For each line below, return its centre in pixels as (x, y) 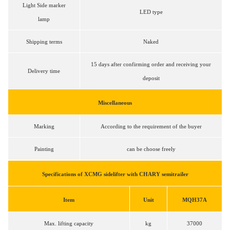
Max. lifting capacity (69, 224)
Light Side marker (44, 5)
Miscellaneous (115, 103)
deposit (151, 78)
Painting (44, 149)
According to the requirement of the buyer (151, 127)
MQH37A (195, 200)
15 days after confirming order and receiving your (151, 64)
